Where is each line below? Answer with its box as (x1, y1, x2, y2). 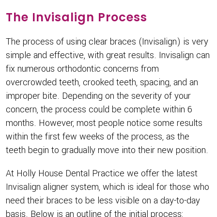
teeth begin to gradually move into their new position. (6, 144, 208, 156)
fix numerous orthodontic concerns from (6, 62, 159, 75)
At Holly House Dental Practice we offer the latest (6, 167, 198, 180)
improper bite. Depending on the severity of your (6, 90, 191, 102)
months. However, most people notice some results (6, 117, 202, 129)
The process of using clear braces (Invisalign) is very (6, 35, 208, 48)
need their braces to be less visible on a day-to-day (6, 194, 200, 207)
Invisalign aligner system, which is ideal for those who (6, 181, 209, 193)
